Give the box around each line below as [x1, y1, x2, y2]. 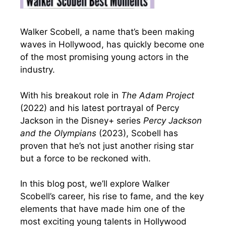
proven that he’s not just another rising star [20, 140, 194, 151]
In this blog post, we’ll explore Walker [20, 179, 169, 189]
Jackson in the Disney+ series [20, 115, 143, 126]
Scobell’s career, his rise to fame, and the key [20, 191, 204, 202]
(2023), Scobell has [96, 128, 178, 138]
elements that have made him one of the [20, 204, 185, 214]
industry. [20, 65, 55, 75]
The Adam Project [121, 90, 194, 100]
